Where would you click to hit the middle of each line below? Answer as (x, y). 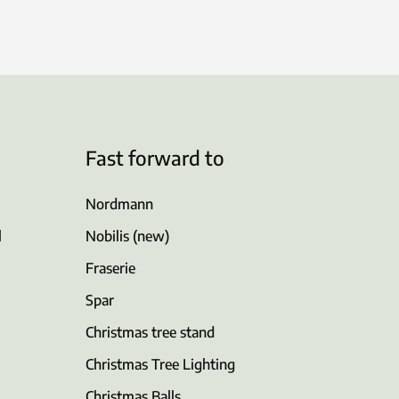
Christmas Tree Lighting (160, 365)
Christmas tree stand (150, 333)
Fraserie (110, 269)
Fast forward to (155, 158)
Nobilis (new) (127, 236)
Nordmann (119, 204)
